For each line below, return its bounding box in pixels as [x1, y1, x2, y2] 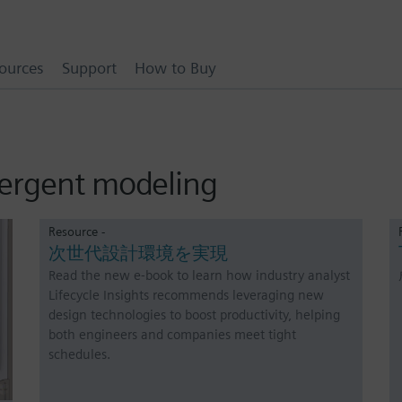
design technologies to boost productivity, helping [48, 307, 340, 323]
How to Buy [135, 57, 216, 77]
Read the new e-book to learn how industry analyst [48, 267, 350, 284]
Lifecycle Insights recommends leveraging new [48, 287, 324, 303]
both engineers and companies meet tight [48, 327, 296, 343]
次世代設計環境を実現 [48, 242, 228, 264]
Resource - [48, 223, 105, 239]
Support [62, 57, 117, 77]
